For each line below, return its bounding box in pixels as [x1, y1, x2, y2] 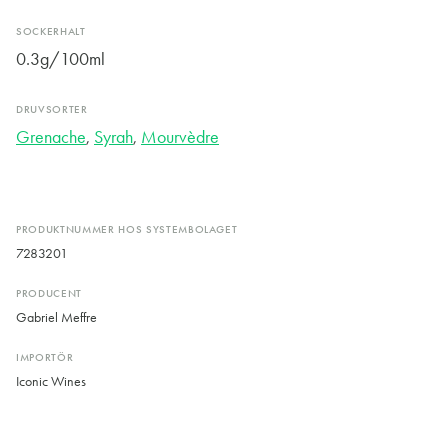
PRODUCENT [16, 287, 82, 301]
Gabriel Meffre [16, 309, 97, 327]
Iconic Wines [16, 373, 86, 391]
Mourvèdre [141, 126, 219, 149]
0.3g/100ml [16, 48, 105, 71]
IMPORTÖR [16, 351, 74, 365]
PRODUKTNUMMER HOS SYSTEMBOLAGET [16, 223, 238, 237]
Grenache [16, 126, 86, 149]
